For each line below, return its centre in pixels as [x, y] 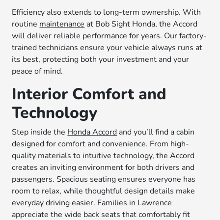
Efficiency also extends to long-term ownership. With [107, 12]
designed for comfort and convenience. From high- [101, 144]
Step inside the [40, 132]
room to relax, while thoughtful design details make [104, 191]
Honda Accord [92, 132]
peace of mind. [38, 71]
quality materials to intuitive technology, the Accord [103, 156]
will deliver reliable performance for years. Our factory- [110, 36]
